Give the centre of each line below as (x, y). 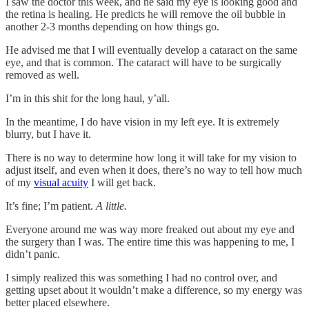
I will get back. (123, 182)
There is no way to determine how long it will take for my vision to (151, 157)
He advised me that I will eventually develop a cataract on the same (151, 50)
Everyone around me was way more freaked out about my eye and (150, 229)
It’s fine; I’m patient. (51, 206)
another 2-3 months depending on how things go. (114, 26)
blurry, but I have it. (50, 134)
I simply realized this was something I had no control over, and (141, 277)
